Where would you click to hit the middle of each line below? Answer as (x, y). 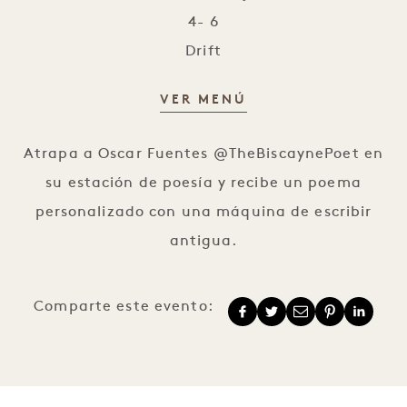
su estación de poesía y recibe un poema (203, 183)
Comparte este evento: (124, 307)
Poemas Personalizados (249, 116)
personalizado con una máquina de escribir (203, 212)
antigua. (203, 241)
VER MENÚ (203, 100)
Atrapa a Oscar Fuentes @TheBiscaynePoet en (203, 154)
